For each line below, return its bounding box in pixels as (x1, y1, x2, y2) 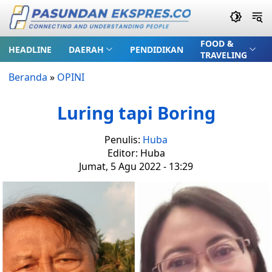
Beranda (8, 70, 47, 84)
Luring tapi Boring (56, 101, 216, 124)
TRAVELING (200, 49, 247, 61)
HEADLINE (8, 43, 52, 55)
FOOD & (200, 38, 234, 49)
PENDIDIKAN (129, 43, 183, 55)
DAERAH (69, 43, 104, 55)
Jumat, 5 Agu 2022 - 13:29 (79, 160, 193, 173)
